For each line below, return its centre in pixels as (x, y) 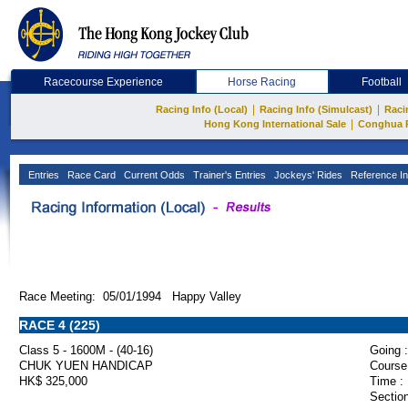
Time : (387, 381)
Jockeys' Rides (307, 175)
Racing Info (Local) (202, 109)
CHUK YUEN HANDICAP (86, 366)
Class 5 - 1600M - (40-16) (86, 350)
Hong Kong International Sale (275, 124)
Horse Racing (262, 82)
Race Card (90, 175)
